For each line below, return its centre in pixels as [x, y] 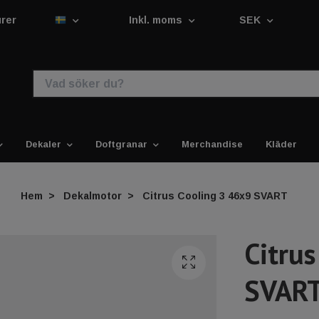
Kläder [281, 144]
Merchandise [212, 144]
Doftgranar [121, 144]
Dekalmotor [92, 195]
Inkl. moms [157, 20]
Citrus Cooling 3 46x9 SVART [213, 195]
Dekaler [43, 144]
